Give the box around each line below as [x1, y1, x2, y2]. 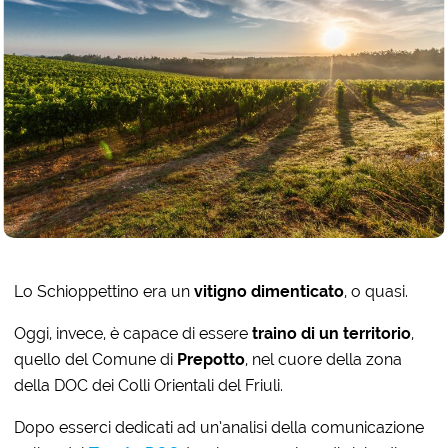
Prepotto [177, 349, 246, 369]
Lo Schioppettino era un [14, 281, 195, 301]
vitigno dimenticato [194, 281, 345, 301]
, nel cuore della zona [245, 349, 403, 369]
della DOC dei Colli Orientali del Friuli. [14, 375, 284, 395]
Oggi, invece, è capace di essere [14, 323, 249, 343]
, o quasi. [344, 281, 409, 301]
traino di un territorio [248, 323, 412, 343]
